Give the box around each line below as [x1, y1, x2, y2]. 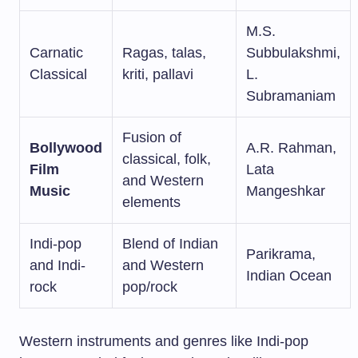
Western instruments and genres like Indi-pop [19, 333, 308, 349]
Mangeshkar [246, 183, 325, 199]
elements [122, 194, 181, 210]
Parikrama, [246, 246, 316, 262]
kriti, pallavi [122, 66, 193, 82]
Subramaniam [246, 88, 336, 104]
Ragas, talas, [122, 45, 206, 61]
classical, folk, [122, 151, 211, 167]
